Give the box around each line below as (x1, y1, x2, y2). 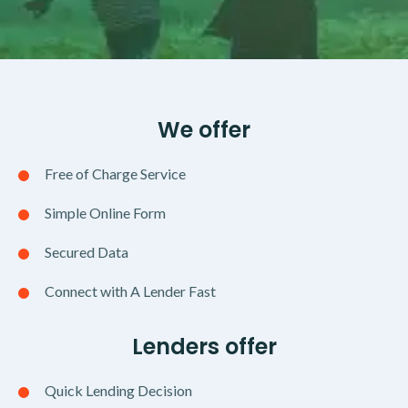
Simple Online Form (45, 204, 166, 222)
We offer (158, 115, 250, 146)
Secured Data (45, 243, 128, 261)
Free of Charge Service (45, 165, 186, 183)
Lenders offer (131, 331, 277, 362)
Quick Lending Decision (45, 382, 192, 400)
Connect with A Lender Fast (45, 282, 216, 301)
